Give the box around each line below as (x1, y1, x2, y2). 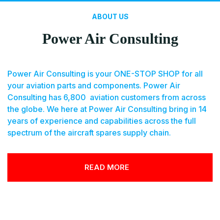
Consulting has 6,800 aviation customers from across (7, 92, 206, 102)
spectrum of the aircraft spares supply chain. (7, 128, 171, 137)
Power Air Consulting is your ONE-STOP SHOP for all (7, 69, 203, 79)
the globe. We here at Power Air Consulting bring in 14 (7, 104, 207, 114)
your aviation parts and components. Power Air (7, 81, 180, 90)
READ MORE (84, 163, 131, 172)
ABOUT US (91, 12, 129, 21)
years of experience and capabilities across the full (7, 116, 196, 126)
